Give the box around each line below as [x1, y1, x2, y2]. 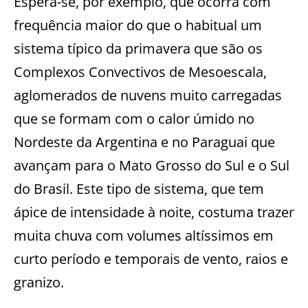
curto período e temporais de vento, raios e [14, 250, 288, 269]
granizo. [14, 273, 64, 292]
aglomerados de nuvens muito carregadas [14, 86, 282, 105]
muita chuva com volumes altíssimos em [14, 226, 274, 245]
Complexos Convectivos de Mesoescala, [14, 63, 267, 82]
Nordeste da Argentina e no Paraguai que [14, 133, 275, 152]
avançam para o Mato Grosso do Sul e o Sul [14, 156, 289, 175]
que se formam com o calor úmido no [14, 109, 254, 129]
